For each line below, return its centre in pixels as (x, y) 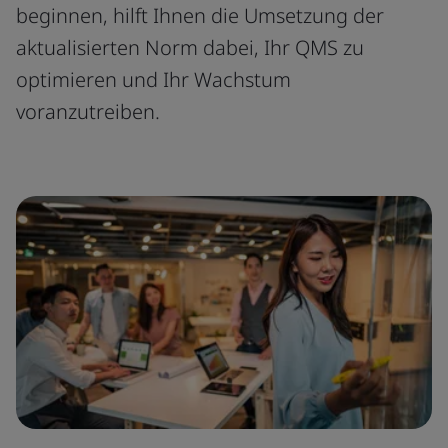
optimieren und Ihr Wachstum (153, 79)
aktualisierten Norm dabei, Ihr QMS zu (190, 47)
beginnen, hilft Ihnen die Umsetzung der (200, 15)
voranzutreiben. (88, 111)
